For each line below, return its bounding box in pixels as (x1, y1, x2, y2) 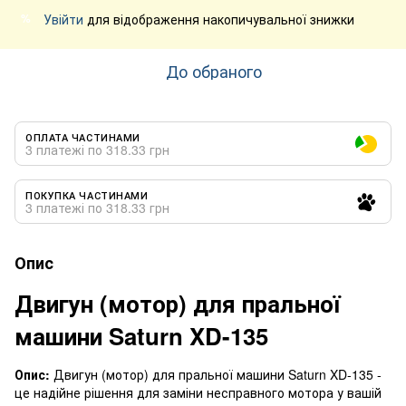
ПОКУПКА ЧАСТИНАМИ (25, 187, 149, 202)
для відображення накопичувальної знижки (83, 9, 354, 28)
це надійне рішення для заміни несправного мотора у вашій (14, 382, 382, 401)
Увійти (43, 9, 83, 28)
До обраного (166, 58, 262, 82)
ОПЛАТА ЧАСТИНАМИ (25, 129, 140, 144)
